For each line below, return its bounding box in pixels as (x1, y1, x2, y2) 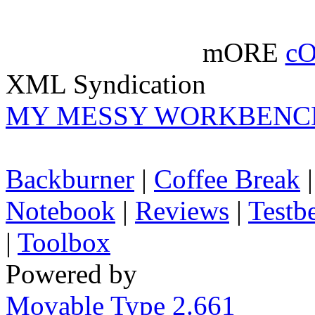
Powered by (6, 259, 137, 290)
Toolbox (18, 227, 110, 258)
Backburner (6, 164, 134, 195)
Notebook (6, 195, 115, 226)
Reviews (135, 195, 229, 226)
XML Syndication (6, 69, 206, 100)
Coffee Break (154, 164, 300, 195)
